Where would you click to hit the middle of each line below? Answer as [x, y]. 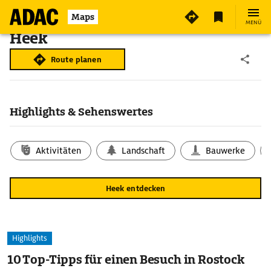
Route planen [76, 59]
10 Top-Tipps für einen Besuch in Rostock [126, 260]
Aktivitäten [59, 151]
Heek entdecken [135, 188]
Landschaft [144, 151]
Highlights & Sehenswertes [81, 112]
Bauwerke [226, 151]
